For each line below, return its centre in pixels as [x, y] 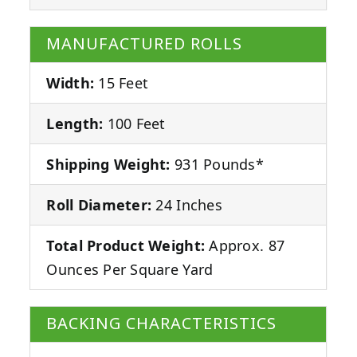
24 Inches [187, 205]
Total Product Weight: [126, 246]
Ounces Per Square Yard [130, 270]
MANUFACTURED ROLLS [145, 45]
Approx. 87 [245, 246]
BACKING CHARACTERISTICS [162, 324]
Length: [75, 124]
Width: [71, 83]
